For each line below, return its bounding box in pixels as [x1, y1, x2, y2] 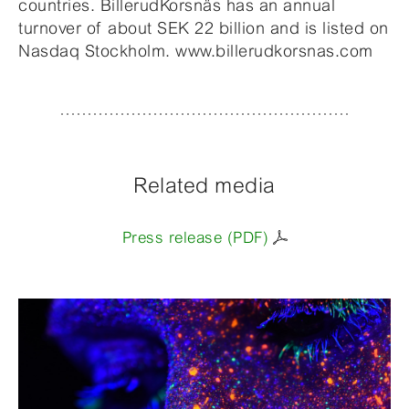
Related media [133, 173, 276, 197]
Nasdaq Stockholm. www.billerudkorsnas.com [18, 40, 373, 60]
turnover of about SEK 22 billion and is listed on [18, 17, 389, 37]
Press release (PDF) [121, 227, 269, 246]
